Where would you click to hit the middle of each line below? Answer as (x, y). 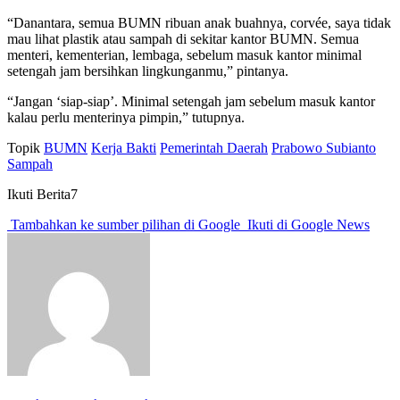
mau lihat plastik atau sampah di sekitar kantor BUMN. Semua (183, 39)
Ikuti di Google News (307, 225)
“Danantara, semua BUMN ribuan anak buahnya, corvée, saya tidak (199, 23)
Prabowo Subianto (324, 148)
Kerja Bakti (124, 148)
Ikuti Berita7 (42, 195)
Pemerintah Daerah (214, 148)
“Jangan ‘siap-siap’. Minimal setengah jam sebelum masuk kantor (191, 102)
